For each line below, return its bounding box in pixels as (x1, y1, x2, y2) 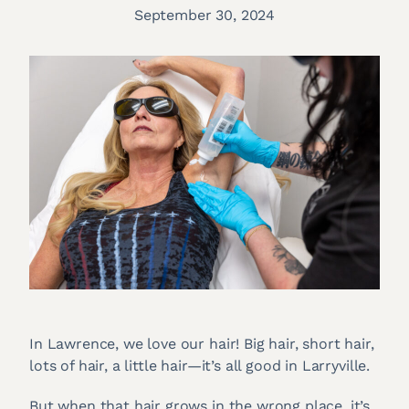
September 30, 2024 (133, 6, 276, 24)
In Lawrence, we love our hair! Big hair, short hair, (29, 334, 374, 352)
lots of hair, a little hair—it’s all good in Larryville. (29, 356, 371, 374)
